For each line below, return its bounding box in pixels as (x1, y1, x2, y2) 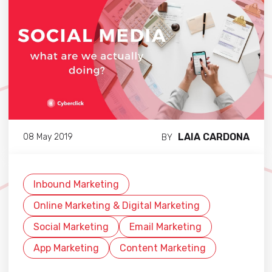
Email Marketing (129, 221, 202, 233)
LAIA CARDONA (177, 131, 250, 143)
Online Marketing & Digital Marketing (33, 200, 200, 212)
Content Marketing (119, 242, 206, 254)
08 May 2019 (22, 131, 73, 142)
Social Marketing (33, 221, 109, 233)
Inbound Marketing (33, 178, 119, 191)
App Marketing (33, 242, 99, 254)
